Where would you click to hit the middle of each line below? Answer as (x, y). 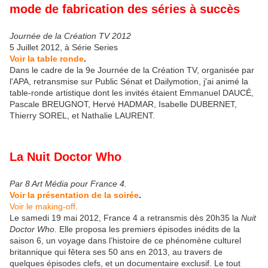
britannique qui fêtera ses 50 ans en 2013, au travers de (116, 252)
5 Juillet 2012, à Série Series (64, 47)
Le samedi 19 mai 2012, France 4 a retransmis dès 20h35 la (125, 218)
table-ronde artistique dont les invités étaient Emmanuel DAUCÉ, (132, 92)
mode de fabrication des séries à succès (125, 9)
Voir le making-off (42, 207)
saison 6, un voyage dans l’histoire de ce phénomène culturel (125, 241)
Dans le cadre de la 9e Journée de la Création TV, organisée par (132, 70)
